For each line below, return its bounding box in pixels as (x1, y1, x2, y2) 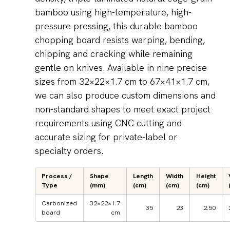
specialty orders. (35, 145, 103, 157)
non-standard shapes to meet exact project (35, 103, 210, 116)
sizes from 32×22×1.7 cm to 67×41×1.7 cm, (35, 75, 209, 88)
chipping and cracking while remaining (35, 48, 193, 60)
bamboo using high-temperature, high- (35, 6, 191, 18)
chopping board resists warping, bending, (35, 34, 205, 46)
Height (196, 171, 216, 181)
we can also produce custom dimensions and (35, 89, 216, 102)
